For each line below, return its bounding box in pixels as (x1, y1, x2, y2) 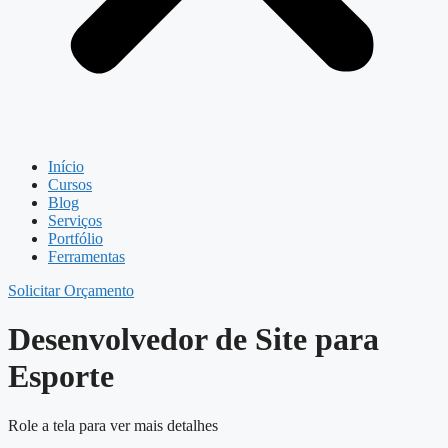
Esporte (8, 358, 114, 395)
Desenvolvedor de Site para (8, 321, 379, 358)
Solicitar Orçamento (8, 282, 134, 299)
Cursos (48, 176, 92, 193)
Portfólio (48, 230, 103, 247)
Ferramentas (48, 248, 125, 265)
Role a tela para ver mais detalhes (8, 416, 218, 434)
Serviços (48, 212, 102, 229)
